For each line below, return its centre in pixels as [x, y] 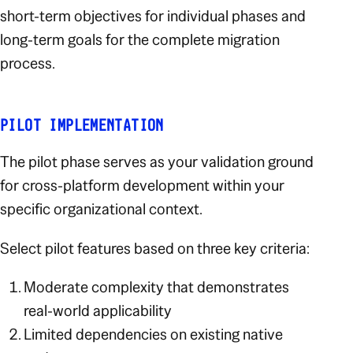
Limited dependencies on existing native [154, 334]
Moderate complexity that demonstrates [157, 287]
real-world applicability [98, 311]
